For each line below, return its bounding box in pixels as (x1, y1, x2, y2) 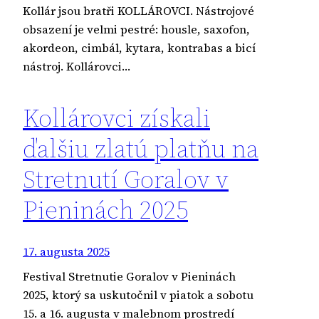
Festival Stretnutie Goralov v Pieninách (23, 268, 236, 284)
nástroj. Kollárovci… (23, 58, 130, 74)
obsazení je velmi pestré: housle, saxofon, (23, 21, 250, 37)
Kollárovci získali (23, 100, 210, 135)
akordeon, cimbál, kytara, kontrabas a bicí (23, 39, 256, 56)
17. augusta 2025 (23, 243, 110, 259)
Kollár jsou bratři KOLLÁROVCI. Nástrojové (23, 2, 254, 19)
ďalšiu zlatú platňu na (23, 130, 258, 166)
